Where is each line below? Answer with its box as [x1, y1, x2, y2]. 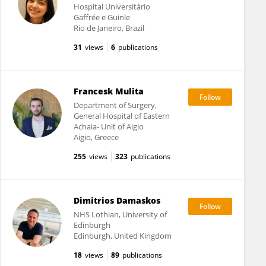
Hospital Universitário [73, 1, 150, 12]
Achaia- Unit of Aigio [73, 121, 144, 132]
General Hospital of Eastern [73, 110, 170, 121]
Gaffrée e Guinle [73, 12, 130, 23]
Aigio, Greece [73, 132, 119, 142]
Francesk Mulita [73, 85, 144, 97]
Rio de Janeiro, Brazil [73, 23, 144, 33]
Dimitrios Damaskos [73, 195, 160, 206]
